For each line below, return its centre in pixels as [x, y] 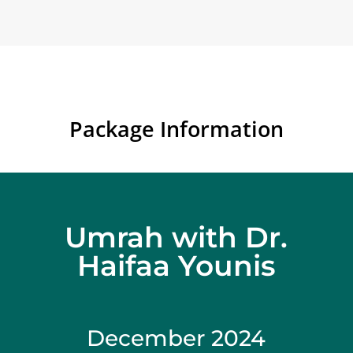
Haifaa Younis [176, 266]
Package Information [176, 129]
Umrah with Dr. [176, 238]
